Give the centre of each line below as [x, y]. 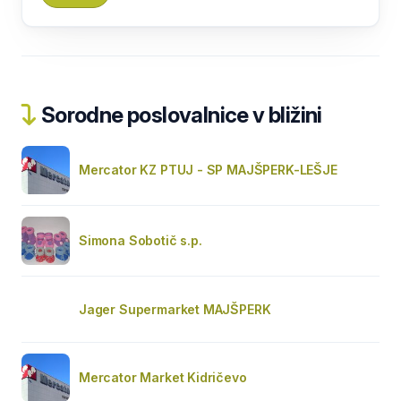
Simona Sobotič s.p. [141, 240]
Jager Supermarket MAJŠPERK [175, 309]
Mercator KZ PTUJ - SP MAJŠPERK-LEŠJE [208, 169]
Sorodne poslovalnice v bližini [179, 115]
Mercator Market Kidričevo [163, 377]
